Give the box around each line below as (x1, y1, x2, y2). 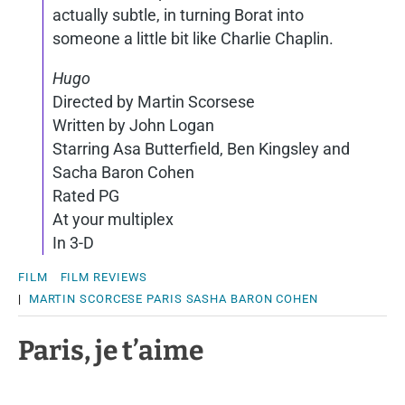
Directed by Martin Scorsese (52, 92, 255, 111)
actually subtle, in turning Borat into (52, 5, 304, 24)
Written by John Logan (52, 116, 214, 135)
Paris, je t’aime (18, 334, 203, 367)
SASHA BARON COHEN (185, 292, 318, 306)
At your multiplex (52, 210, 174, 229)
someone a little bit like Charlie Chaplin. (52, 29, 334, 48)
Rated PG (52, 186, 119, 205)
